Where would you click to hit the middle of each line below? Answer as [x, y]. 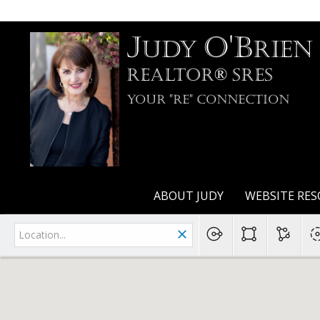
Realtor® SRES [200, 76]
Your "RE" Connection [208, 100]
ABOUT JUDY [188, 195]
